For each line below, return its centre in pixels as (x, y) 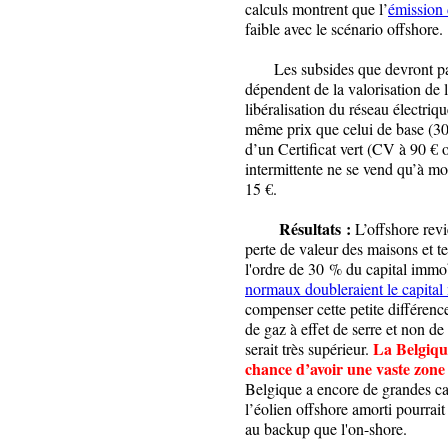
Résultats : (315, 228)
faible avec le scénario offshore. (344, 28)
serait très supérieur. (309, 348)
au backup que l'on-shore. (326, 428)
